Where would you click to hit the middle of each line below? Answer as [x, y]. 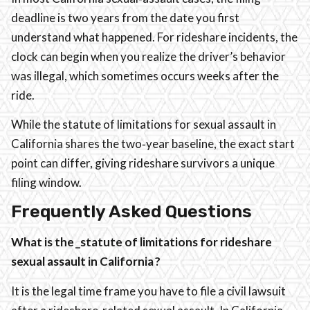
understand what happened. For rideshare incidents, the [154, 37]
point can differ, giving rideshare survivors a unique [143, 163]
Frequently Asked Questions [131, 212]
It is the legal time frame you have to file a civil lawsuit [148, 291]
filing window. [47, 182]
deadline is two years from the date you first [125, 17]
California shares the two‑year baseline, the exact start [153, 144]
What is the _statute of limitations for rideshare [142, 242]
